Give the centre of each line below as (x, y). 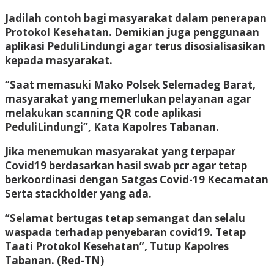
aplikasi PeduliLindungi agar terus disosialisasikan (135, 46)
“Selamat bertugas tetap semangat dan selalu (125, 218)
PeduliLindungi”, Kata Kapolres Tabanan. (112, 127)
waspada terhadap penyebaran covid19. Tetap (125, 232)
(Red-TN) (79, 260)
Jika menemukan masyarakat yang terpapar (120, 151)
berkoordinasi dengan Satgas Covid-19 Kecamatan (137, 179)
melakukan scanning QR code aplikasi (103, 113)
